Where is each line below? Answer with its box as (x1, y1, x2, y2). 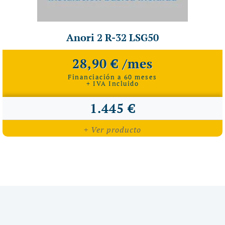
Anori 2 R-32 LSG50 (66, 30, 159, 44)
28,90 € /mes (72, 55, 153, 72)
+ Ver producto (84, 124, 141, 135)
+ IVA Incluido (86, 78, 139, 88)
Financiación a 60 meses (68, 72, 157, 81)
